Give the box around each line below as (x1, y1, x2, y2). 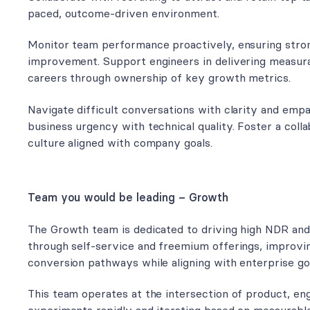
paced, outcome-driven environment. (28, 6, 219, 20)
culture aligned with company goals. (28, 135, 212, 149)
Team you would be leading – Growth (28, 190, 228, 205)
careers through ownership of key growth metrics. (28, 71, 291, 85)
